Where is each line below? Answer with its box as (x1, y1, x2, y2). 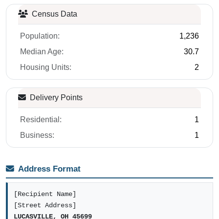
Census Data (30, 9, 77, 18)
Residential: (20, 115, 62, 124)
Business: (20, 131, 54, 139)
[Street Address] (14, 202, 76, 210)
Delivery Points (28, 93, 83, 102)
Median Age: (20, 47, 64, 56)
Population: (20, 31, 60, 40)
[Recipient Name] (14, 191, 76, 198)
